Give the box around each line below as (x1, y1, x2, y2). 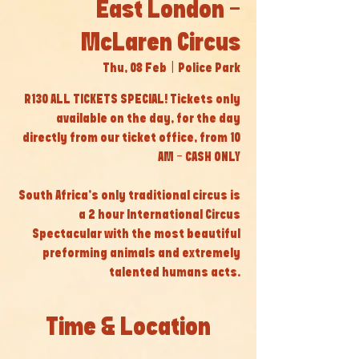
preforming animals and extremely (42, 248, 240, 260)
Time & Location (46, 316, 211, 340)
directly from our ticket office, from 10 (22, 132, 240, 144)
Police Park (178, 63, 240, 75)
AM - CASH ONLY (158, 151, 240, 163)
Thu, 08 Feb (103, 63, 167, 75)
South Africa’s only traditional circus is (18, 190, 240, 202)
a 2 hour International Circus (79, 209, 240, 221)
